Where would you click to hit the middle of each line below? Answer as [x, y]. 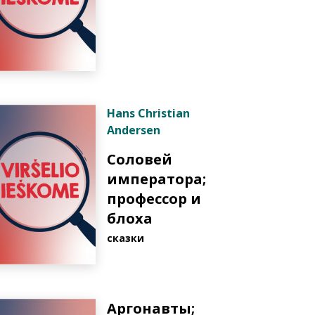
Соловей [140, 159]
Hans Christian [148, 113]
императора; [156, 179]
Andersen [134, 130]
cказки [126, 238]
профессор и [154, 199]
